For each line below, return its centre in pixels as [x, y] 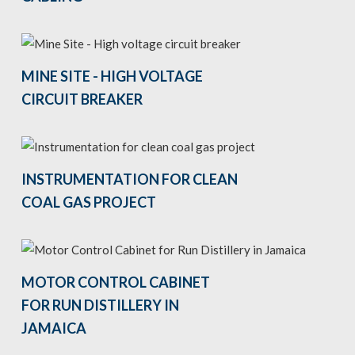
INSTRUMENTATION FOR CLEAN [129, 179]
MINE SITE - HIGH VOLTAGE [112, 76]
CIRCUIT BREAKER [82, 99]
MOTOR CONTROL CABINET [115, 282]
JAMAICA [53, 328]
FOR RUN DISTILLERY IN [100, 305]
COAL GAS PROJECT [88, 202]
